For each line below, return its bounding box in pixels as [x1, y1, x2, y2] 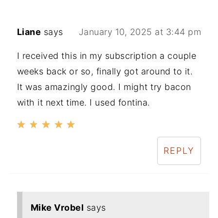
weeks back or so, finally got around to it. [17, 66, 193, 77]
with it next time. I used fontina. [17, 97, 150, 108]
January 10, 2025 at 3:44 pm [78, 27, 201, 37]
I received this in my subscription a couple [17, 51, 197, 61]
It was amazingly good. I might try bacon [17, 82, 191, 92]
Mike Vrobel [30, 202, 84, 213]
